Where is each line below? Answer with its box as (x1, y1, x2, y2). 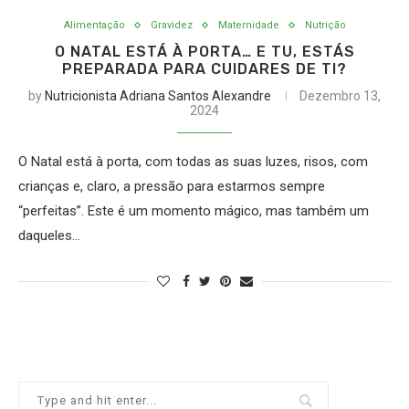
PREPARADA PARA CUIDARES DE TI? (62, 60, 347, 78)
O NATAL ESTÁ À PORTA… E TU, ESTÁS (54, 43, 355, 60)
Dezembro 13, (299, 89, 381, 103)
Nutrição (304, 19, 346, 31)
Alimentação (63, 19, 125, 31)
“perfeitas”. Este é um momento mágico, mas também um (18, 203, 369, 219)
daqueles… (18, 227, 80, 244)
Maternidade (217, 19, 279, 31)
